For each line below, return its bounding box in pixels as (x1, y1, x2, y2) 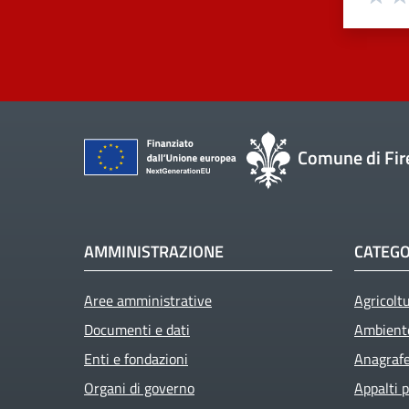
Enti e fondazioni (84, 348, 188, 371)
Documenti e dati (84, 319, 190, 341)
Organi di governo (84, 377, 194, 400)
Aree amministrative (84, 289, 212, 312)
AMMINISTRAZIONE (84, 239, 224, 265)
